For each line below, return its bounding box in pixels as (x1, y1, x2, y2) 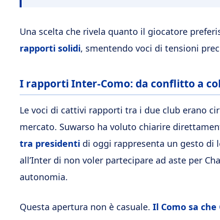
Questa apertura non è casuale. (20, 200, 150, 213)
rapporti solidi (20, 42, 81, 55)
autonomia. (20, 170, 68, 183)
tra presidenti (20, 137, 80, 149)
